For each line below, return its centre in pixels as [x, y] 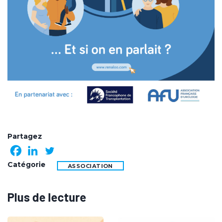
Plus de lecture [47, 197]
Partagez [25, 136]
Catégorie [27, 164]
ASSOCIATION [90, 166]
